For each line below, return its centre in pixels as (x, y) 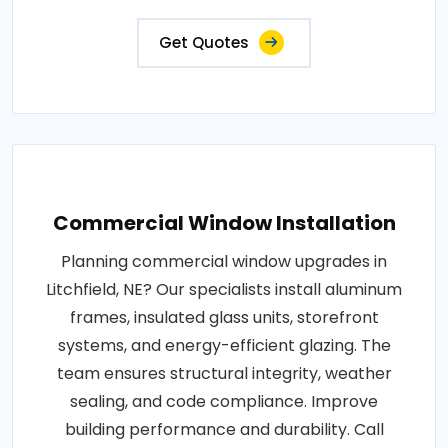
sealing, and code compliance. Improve (224, 402)
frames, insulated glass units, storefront (224, 318)
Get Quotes (204, 43)
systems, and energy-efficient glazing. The (224, 346)
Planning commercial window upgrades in (224, 262)
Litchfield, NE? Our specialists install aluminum (224, 290)
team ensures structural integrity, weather (224, 374)
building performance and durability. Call (224, 430)
